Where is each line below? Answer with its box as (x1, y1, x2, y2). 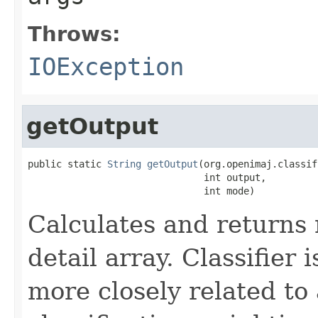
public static (28, 158, 107, 170)
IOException (28, 52, 184, 81)
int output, (28, 171, 266, 183)
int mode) (28, 185, 255, 197)
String (107, 158, 141, 170)
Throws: (28, 21, 121, 46)
